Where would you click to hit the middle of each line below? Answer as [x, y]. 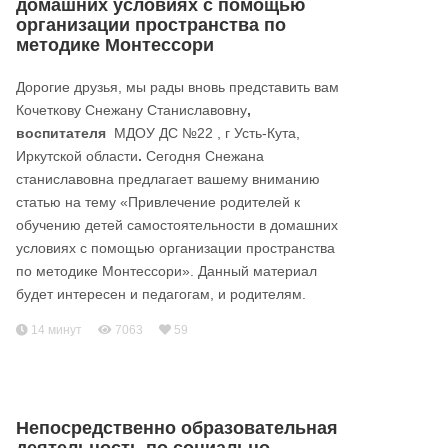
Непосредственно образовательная [177, 428]
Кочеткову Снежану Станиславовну [131, 110]
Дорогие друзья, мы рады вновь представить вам [177, 87]
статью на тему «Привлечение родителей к [158, 202]
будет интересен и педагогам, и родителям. [161, 294]
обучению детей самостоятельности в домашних [177, 225]
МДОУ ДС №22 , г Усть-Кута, [205, 133]
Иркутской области [77, 156]
